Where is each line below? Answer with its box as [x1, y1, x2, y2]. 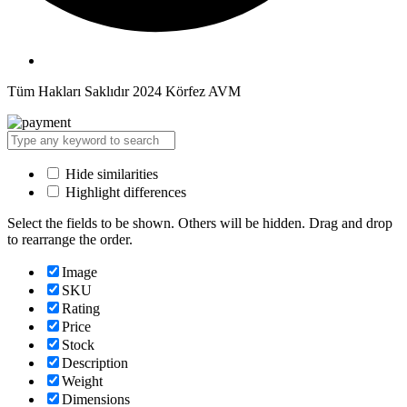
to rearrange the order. [7, 232, 133, 248]
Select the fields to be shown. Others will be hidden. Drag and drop [7, 215, 392, 232]
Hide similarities [62, 166, 158, 183]
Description [62, 355, 128, 372]
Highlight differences [62, 184, 186, 201]
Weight [62, 373, 103, 390]
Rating [62, 301, 100, 317]
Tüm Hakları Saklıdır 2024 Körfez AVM [7, 84, 241, 100]
